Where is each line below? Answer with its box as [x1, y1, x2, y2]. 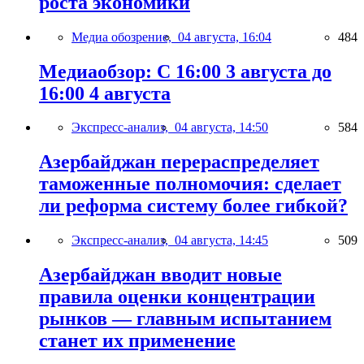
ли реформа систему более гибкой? [39, 195, 348, 217]
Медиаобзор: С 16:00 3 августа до [39, 60, 331, 82]
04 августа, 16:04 [178, 29, 271, 44]
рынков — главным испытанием [39, 308, 331, 330]
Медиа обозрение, [71, 29, 178, 44]
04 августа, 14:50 [175, 120, 268, 135]
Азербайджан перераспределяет [39, 151, 319, 173]
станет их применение [39, 330, 236, 352]
